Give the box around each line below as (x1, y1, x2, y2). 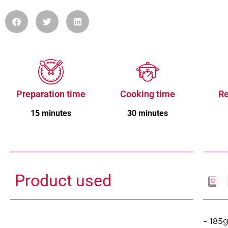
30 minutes (127, 108, 168, 118)
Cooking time (120, 88, 175, 99)
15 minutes (30, 108, 71, 118)
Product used (14, 171, 111, 191)
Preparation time (16, 88, 85, 99)
